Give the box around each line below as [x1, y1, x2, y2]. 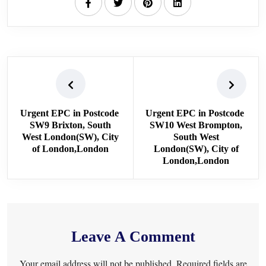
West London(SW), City [22, 131, 119, 142]
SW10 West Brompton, [150, 119, 242, 130]
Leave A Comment [71, 227, 195, 245]
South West [173, 131, 219, 142]
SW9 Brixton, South [30, 119, 111, 130]
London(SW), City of [153, 143, 239, 154]
